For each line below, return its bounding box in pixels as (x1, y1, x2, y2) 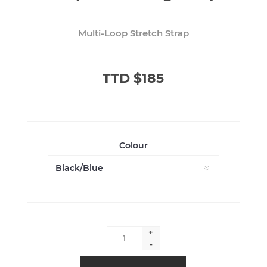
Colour (119, 139, 148, 151)
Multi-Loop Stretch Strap (77, 27, 189, 39)
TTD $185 (103, 70, 164, 86)
